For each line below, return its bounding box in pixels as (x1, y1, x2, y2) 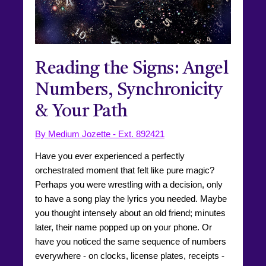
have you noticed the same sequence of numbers (35, 236, 226, 246)
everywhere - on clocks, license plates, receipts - (35, 250, 224, 261)
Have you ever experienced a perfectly (35, 150, 185, 161)
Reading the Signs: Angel (35, 59, 228, 78)
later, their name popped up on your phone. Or (35, 221, 212, 232)
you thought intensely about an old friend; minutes (35, 207, 226, 218)
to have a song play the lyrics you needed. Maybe (35, 193, 227, 204)
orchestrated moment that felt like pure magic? (35, 164, 214, 175)
